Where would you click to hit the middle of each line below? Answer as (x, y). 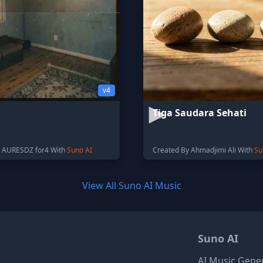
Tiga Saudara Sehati (200, 113)
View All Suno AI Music (131, 186)
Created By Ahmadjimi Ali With (203, 150)
